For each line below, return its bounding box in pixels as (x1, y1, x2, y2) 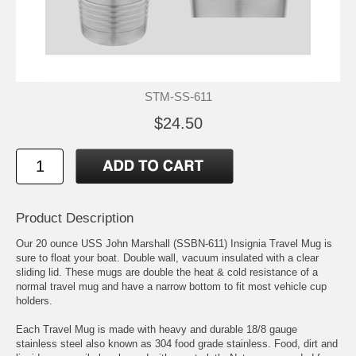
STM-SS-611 (144, 89, 212, 103)
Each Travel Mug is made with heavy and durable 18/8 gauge (16, 323, 297, 335)
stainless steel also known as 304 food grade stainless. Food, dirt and (16, 337, 338, 350)
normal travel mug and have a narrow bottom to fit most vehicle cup (16, 280, 327, 292)
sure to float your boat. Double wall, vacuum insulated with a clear (16, 251, 319, 264)
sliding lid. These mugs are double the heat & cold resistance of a (16, 265, 318, 278)
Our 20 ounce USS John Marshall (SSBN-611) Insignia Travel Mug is (16, 237, 332, 250)
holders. (16, 294, 52, 307)
